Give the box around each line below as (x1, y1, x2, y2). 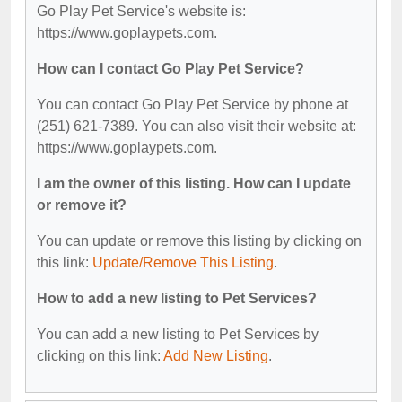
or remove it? (37, 197, 127, 213)
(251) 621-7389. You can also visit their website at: (37, 118, 356, 134)
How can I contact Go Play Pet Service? (37, 60, 304, 76)
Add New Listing (163, 347, 268, 363)
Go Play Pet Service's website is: (37, 3, 246, 19)
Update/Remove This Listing (92, 254, 274, 270)
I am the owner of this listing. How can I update (37, 175, 351, 191)
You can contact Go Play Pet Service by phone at (37, 96, 348, 112)
